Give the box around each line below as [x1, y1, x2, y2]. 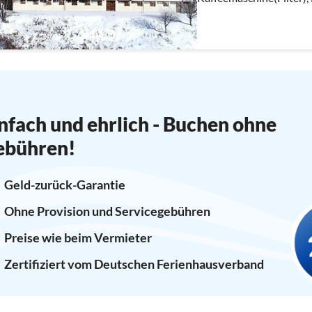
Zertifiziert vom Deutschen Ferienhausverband [3, 256, 264, 272]
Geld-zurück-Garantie [3, 176, 125, 192]
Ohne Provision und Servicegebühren [3, 203, 210, 219]
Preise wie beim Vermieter [3, 229, 152, 245]
